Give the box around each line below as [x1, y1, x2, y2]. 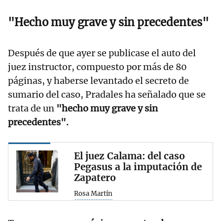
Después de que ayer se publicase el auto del [8, 47, 196, 59]
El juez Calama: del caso [74, 150, 185, 162]
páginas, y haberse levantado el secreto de [8, 75, 189, 87]
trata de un [8, 103, 56, 114]
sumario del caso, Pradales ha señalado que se [8, 89, 206, 101]
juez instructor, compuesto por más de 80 [8, 61, 187, 73]
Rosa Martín [74, 189, 112, 198]
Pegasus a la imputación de [74, 161, 202, 173]
